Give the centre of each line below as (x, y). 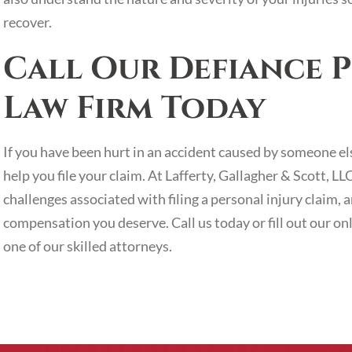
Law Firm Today (134, 108)
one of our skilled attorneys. (88, 246)
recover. (27, 22)
